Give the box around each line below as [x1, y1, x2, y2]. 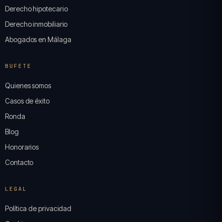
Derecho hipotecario [5, 4, 68, 13]
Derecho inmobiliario [5, 20, 68, 28]
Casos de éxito [5, 97, 50, 105]
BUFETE [5, 62, 32, 69]
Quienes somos [5, 81, 51, 90]
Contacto [5, 158, 34, 166]
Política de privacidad [5, 204, 72, 213]
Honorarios [5, 143, 39, 151]
